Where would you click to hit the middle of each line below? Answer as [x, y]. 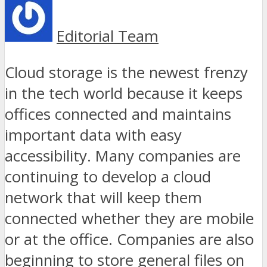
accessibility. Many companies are [123, 156]
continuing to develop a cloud [108, 176]
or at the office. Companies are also [129, 239]
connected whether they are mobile [129, 218]
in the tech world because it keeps [124, 93]
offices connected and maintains [118, 114]
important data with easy [93, 135]
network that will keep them [103, 197]
